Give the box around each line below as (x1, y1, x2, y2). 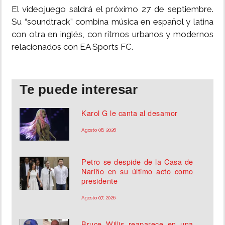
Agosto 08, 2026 (81, 127, 117, 133)
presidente (81, 175, 118, 186)
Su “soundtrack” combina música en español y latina (12, 17, 213, 27)
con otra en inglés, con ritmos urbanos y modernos (12, 29, 213, 40)
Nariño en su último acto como (81, 166, 193, 177)
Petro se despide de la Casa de (81, 156, 193, 167)
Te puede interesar (20, 82, 138, 97)
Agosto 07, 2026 (81, 195, 116, 201)
